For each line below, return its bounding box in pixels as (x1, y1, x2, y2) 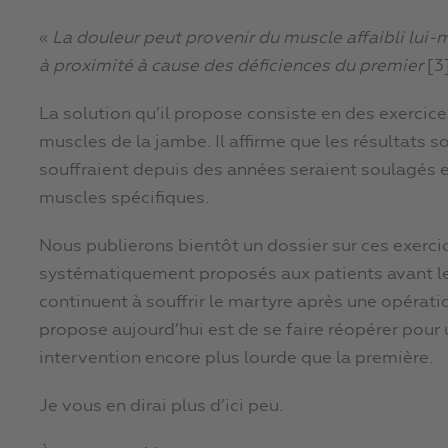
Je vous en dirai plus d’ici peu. (39, 398, 283, 416)
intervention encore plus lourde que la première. (39, 350, 433, 368)
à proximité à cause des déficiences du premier (39, 58, 423, 76)
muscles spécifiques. (39, 190, 209, 208)
